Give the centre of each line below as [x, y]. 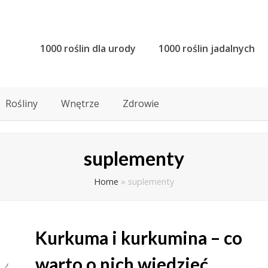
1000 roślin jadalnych [207, 48]
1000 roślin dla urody [88, 48]
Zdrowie [141, 103]
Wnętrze [80, 103]
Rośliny [22, 103]
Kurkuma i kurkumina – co [139, 238]
